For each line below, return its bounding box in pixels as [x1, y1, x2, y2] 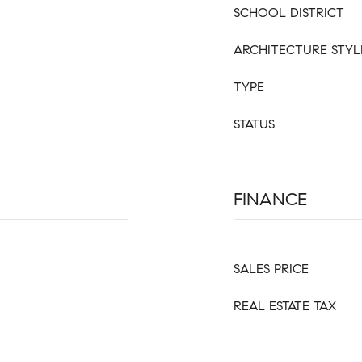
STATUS [234, 116, 275, 132]
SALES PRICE [234, 261, 309, 276]
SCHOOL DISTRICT [234, 5, 344, 20]
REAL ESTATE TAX [234, 298, 336, 314]
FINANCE [234, 188, 307, 210]
